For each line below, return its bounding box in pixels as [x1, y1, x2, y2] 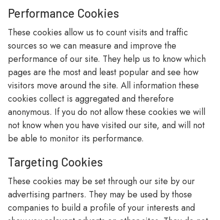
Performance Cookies [8, 6, 119, 20]
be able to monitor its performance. [8, 132, 144, 145]
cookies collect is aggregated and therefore [8, 92, 174, 105]
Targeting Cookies [8, 155, 103, 169]
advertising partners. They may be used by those [8, 188, 192, 201]
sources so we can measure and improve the [8, 39, 176, 52]
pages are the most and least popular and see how [8, 66, 198, 79]
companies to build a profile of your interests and [8, 201, 195, 214]
